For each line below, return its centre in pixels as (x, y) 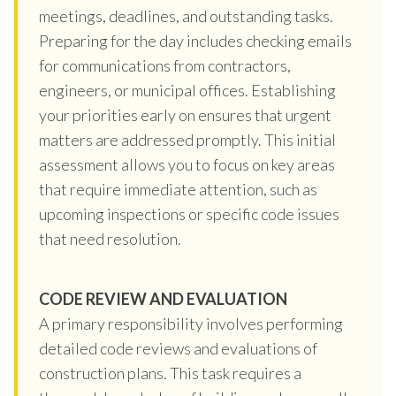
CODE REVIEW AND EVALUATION (163, 298)
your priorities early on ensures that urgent (185, 114)
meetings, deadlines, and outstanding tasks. (186, 15)
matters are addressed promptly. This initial (187, 139)
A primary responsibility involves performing (191, 323)
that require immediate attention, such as (178, 189)
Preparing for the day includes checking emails (195, 40)
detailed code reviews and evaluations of (178, 348)
